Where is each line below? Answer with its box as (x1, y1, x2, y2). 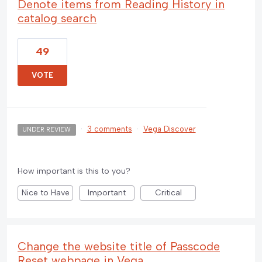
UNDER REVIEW (22, 125, 71, 133)
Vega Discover (143, 124, 196, 133)
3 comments (87, 124, 132, 133)
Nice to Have (21, 187, 70, 198)
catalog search (18, 11, 96, 25)
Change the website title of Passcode (18, 239, 220, 253)
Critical (154, 187, 182, 198)
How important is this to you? (18, 166, 130, 176)
